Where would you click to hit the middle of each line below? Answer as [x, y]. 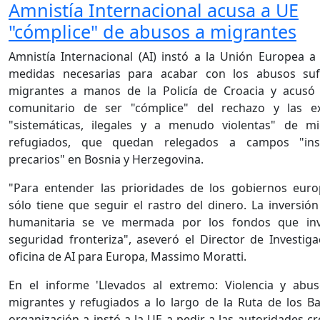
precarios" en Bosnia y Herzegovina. [106, 160]
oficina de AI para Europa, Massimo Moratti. [127, 257]
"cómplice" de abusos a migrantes [152, 32]
